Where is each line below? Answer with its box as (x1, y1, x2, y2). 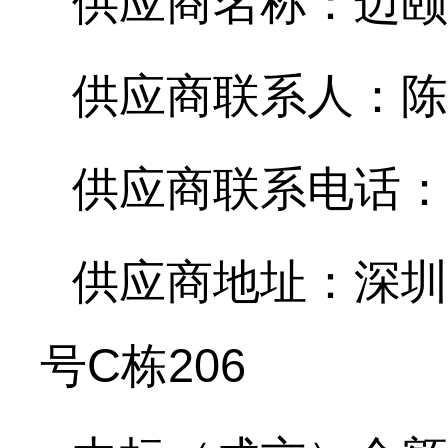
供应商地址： (72, 256, 354, 308)
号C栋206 (40, 340, 246, 392)
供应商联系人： (72, 70, 401, 122)
